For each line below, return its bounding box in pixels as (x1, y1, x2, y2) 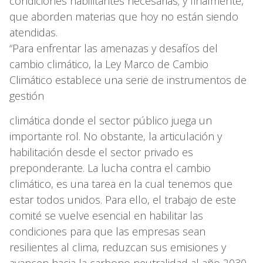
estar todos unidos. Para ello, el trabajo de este (9, 192, 236, 207)
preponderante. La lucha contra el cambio (9, 160, 211, 175)
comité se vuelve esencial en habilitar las (9, 208, 203, 222)
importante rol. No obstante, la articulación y (9, 129, 222, 143)
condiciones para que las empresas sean (9, 224, 205, 238)
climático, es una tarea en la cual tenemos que (9, 176, 232, 191)
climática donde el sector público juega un (9, 113, 212, 127)
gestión (9, 88, 44, 103)
